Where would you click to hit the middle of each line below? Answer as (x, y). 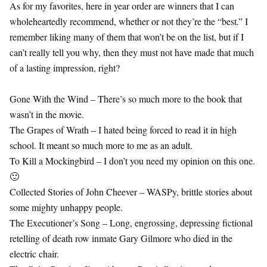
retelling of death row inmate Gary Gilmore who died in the (121, 238)
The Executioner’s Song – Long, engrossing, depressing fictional (131, 222)
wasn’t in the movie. (47, 114)
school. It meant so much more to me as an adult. (101, 145)
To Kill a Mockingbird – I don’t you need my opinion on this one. (132, 160)
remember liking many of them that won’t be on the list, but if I (127, 36)
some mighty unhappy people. (66, 207)
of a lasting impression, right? (65, 67)
